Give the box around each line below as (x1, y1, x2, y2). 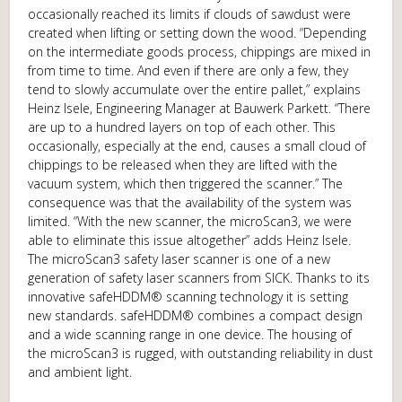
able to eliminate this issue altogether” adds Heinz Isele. (28, 232, 352, 249)
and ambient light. (28, 363, 133, 380)
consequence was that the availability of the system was (28, 194, 353, 211)
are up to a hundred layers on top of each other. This (28, 118, 336, 135)
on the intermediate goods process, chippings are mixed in (28, 43, 371, 60)
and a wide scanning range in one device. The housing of (28, 326, 353, 343)
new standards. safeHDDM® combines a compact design (28, 307, 363, 324)
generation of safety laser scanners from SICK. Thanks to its (28, 269, 371, 286)
